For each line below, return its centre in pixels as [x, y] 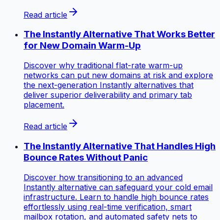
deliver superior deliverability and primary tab [108, 95]
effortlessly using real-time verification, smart [108, 206]
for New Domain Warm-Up [82, 46]
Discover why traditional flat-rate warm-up [103, 66]
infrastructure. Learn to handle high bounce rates [116, 197]
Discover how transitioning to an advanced [103, 177]
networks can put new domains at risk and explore [118, 75]
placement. [44, 105]
